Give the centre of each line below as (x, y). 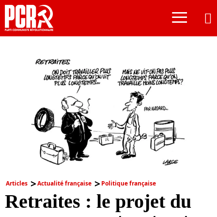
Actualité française (64, 183)
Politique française (129, 183)
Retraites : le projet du (98, 201)
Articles (17, 183)
